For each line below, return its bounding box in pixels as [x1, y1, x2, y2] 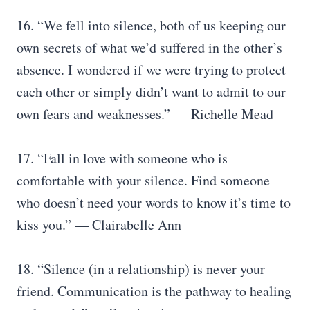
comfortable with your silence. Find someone [17, 171, 270, 190]
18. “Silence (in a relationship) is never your [17, 259, 265, 278]
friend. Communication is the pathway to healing [17, 282, 291, 300]
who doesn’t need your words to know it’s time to [17, 193, 291, 212]
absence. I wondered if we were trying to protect [17, 60, 286, 79]
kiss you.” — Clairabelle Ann [17, 215, 181, 234]
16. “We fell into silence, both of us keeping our [17, 16, 286, 35]
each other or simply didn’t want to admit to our [17, 82, 286, 101]
